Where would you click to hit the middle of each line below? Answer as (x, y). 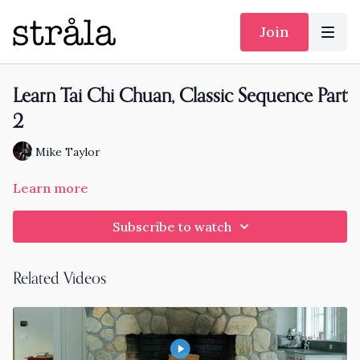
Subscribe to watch (172, 227)
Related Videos (59, 279)
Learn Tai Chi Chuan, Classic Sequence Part (180, 96)
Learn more (51, 188)
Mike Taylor (68, 151)
